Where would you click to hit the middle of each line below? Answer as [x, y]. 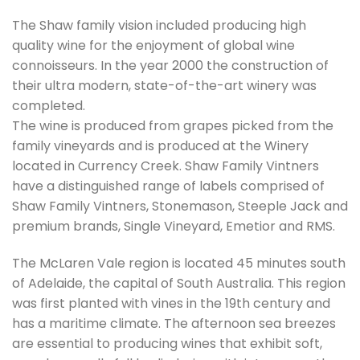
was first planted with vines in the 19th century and [171, 304]
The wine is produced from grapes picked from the [173, 126]
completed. [49, 106]
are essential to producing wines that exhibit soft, [167, 344]
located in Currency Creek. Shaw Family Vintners [166, 166]
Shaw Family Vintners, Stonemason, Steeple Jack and [180, 207]
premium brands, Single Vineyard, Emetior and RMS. [174, 227]
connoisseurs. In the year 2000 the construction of [170, 66]
